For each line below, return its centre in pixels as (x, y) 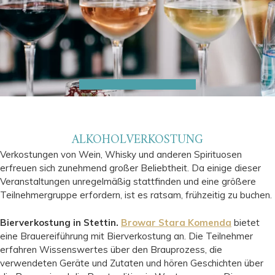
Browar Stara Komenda (176, 222)
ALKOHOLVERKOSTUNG (137, 141)
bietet (246, 222)
